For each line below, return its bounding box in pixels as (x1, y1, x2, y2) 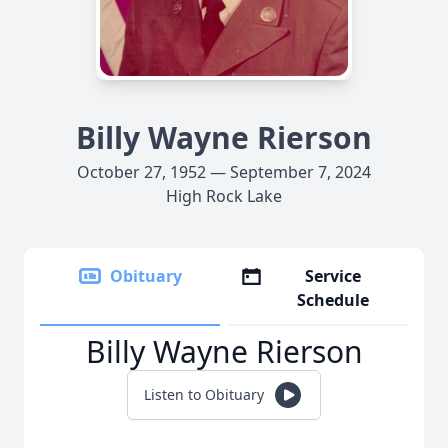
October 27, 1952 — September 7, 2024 (77, 161, 371, 183)
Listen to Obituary (144, 385, 264, 404)
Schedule (297, 289, 370, 311)
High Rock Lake (166, 185, 282, 207)
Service (305, 265, 362, 287)
